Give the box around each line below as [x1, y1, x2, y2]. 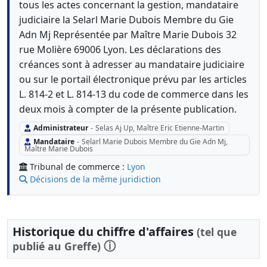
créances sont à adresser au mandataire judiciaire [19, 58, 244, 71]
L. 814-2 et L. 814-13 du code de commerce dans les [19, 88, 249, 101]
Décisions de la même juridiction [30, 173, 161, 185]
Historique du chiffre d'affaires [13, 223, 197, 240]
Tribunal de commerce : [30, 160, 127, 172]
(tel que [197, 224, 237, 239]
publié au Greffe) [13, 238, 101, 253]
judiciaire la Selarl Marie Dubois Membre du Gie [19, 13, 234, 26]
